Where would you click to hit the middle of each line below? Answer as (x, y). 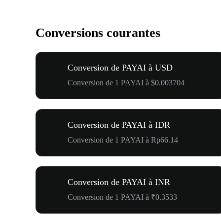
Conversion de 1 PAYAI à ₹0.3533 (122, 197)
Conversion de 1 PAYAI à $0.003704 (126, 82)
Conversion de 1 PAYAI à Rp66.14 (123, 140)
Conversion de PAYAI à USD (120, 67)
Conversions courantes (98, 33)
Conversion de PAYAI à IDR (119, 125)
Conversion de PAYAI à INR (119, 182)
